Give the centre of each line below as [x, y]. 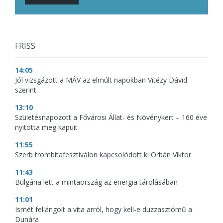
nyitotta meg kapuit [46, 127]
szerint [26, 90]
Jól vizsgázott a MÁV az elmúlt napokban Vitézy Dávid [101, 80]
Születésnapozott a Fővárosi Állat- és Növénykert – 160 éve [111, 117]
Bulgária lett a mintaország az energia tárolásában [96, 182]
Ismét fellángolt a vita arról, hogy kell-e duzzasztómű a [104, 209]
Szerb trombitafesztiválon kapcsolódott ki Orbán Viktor [103, 154]
